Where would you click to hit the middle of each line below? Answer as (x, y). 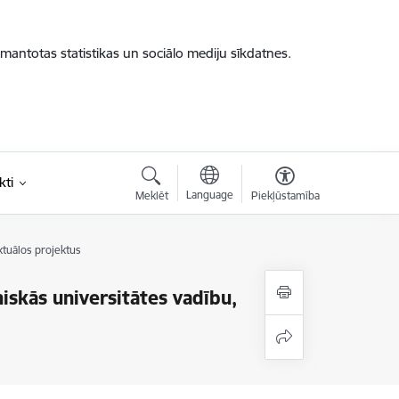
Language (209, 195)
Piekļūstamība (285, 195)
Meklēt (151, 195)
